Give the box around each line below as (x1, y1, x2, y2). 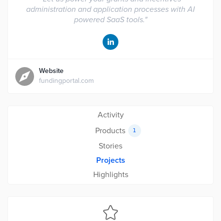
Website (39, 67, 64, 75)
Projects (96, 155, 125, 165)
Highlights (93, 170, 128, 180)
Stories (99, 141, 122, 151)
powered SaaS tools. (74, 15, 145, 25)
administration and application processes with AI (26, 4, 195, 14)
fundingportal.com (39, 76, 94, 85)
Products (95, 125, 125, 136)
